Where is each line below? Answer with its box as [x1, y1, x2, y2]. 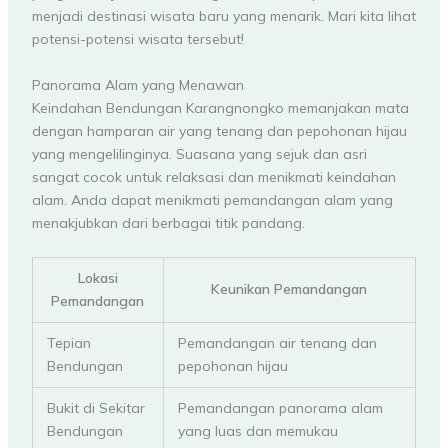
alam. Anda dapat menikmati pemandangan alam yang [31, 190, 393, 209]
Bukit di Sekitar [46, 399, 145, 418]
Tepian [46, 334, 91, 353]
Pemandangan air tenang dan [177, 334, 377, 353]
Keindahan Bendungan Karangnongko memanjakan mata [31, 98, 409, 117]
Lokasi [77, 269, 118, 288]
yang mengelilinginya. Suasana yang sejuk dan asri [31, 144, 367, 163]
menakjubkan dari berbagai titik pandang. [31, 213, 305, 232]
